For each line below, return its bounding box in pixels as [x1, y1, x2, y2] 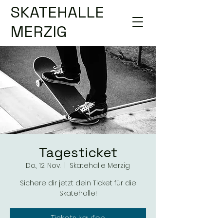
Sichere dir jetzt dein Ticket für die [19, 178, 136, 188]
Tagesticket [38, 144, 117, 161]
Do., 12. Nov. [26, 161, 60, 170]
